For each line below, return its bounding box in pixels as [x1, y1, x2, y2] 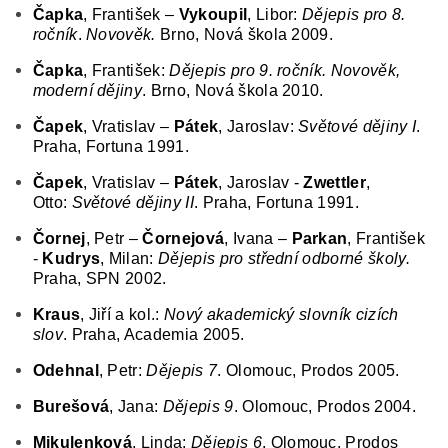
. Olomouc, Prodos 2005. [217, 361, 400, 379]
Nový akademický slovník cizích [159, 305, 399, 323]
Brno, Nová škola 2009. [160, 25, 334, 43]
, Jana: [109, 397, 163, 415]
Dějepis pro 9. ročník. [169, 61, 327, 79]
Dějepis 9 [162, 397, 234, 415]
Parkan [291, 229, 348, 247]
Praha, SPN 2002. [32, 269, 167, 287]
